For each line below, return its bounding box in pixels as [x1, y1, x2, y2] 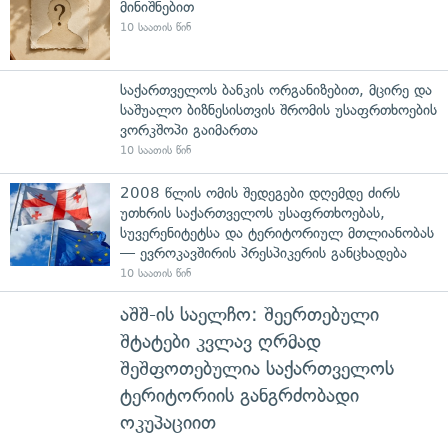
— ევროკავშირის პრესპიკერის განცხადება [120, 243, 407, 262]
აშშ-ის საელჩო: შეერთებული [120, 302, 379, 326]
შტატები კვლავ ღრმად [120, 329, 321, 353]
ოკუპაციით [120, 410, 216, 434]
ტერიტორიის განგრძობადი [120, 383, 359, 407]
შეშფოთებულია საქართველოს [120, 356, 394, 380]
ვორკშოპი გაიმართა [120, 120, 258, 139]
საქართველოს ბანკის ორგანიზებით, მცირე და [120, 80, 432, 99]
